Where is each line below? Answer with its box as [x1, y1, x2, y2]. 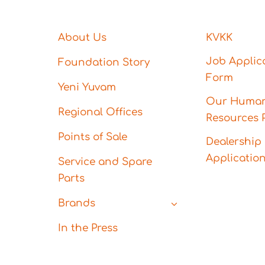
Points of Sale [58, 131, 128, 143]
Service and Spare [58, 156, 153, 168]
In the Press [58, 222, 118, 234]
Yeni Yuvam [58, 82, 117, 93]
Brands [58, 198, 96, 209]
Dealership [205, 136, 261, 148]
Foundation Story [58, 57, 150, 69]
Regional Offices [58, 106, 143, 118]
